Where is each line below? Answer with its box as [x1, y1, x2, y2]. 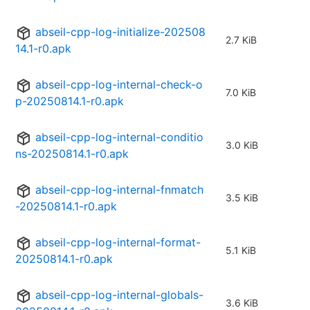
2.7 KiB [226, 34, 257, 46]
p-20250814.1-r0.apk [15, 94, 124, 109]
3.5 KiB [226, 192, 258, 204]
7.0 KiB [226, 86, 256, 99]
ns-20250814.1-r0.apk [15, 147, 129, 161]
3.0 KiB [226, 139, 258, 152]
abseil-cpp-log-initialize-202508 [35, 25, 206, 39]
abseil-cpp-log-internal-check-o [35, 77, 203, 92]
